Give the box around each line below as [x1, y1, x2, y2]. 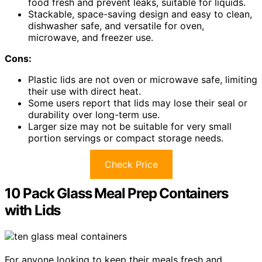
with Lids [5, 201, 61, 219]
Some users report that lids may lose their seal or [28, 96, 247, 109]
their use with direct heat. [28, 85, 141, 97]
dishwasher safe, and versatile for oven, [28, 19, 204, 32]
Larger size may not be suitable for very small [28, 120, 232, 132]
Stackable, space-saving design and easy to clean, [28, 8, 252, 20]
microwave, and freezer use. [28, 31, 153, 43]
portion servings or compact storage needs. [28, 132, 223, 144]
